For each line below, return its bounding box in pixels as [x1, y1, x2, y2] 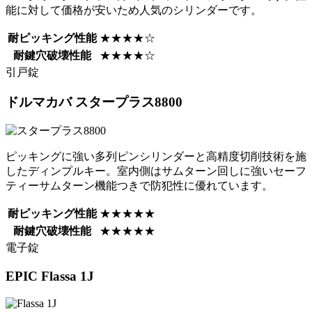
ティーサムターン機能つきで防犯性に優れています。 [6, 180, 273, 192]
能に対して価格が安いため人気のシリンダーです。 [6, 3, 262, 16]
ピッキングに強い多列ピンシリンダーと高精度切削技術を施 [6, 150, 306, 163]
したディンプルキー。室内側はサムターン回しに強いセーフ [6, 165, 306, 178]
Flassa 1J [41, 269, 94, 284]
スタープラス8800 [75, 94, 182, 109]
